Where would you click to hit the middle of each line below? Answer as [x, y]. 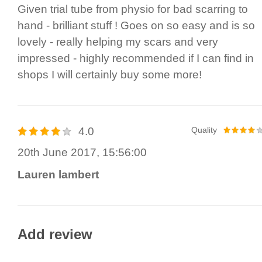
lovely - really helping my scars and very [118, 42]
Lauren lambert [58, 174]
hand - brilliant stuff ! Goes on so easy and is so [136, 26]
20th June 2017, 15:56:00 [82, 153]
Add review [55, 234]
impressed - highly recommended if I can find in [136, 58]
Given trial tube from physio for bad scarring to [133, 9]
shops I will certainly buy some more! [110, 75]
